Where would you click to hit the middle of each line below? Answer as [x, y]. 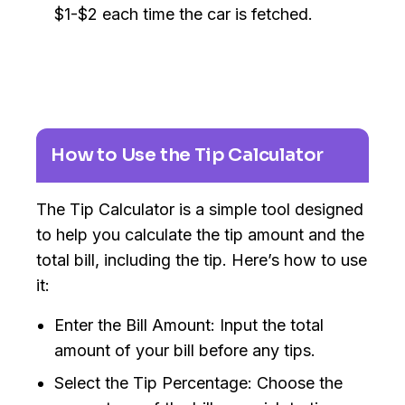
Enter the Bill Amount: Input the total [189, 325]
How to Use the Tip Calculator [188, 155]
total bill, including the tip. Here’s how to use [202, 260]
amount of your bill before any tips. [185, 351]
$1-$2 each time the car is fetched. [184, 14]
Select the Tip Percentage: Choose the [198, 383]
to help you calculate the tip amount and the [200, 235]
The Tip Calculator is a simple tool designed [200, 210]
